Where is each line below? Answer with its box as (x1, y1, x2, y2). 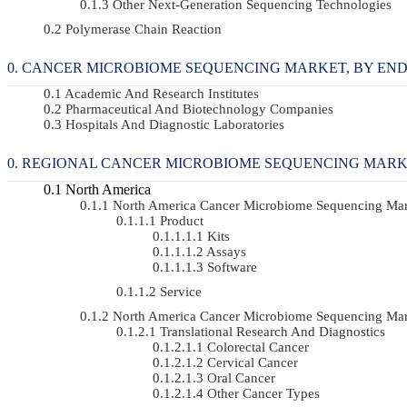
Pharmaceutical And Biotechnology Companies (65, 101, 333, 116)
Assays (206, 243, 246, 259)
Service (160, 283, 202, 299)
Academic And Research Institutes (65, 85, 259, 101)
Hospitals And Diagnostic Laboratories (65, 116, 284, 132)
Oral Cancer (207, 370, 275, 385)
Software (207, 259, 257, 274)
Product (160, 213, 203, 228)
